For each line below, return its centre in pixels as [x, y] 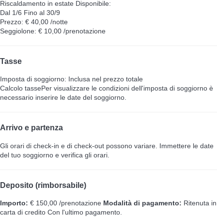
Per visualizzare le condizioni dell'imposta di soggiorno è [127, 88]
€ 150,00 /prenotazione [65, 203]
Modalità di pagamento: [142, 203]
